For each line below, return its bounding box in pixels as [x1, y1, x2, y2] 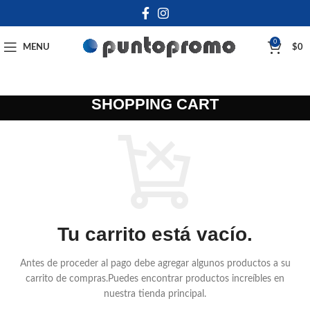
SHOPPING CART [91, 95, 219, 113]
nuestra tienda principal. [104, 289, 206, 300]
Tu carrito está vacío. [57, 224, 253, 246]
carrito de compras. [26, 274, 108, 284]
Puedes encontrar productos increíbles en [108, 274, 284, 284]
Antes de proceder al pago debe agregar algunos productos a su [19, 259, 291, 269]
